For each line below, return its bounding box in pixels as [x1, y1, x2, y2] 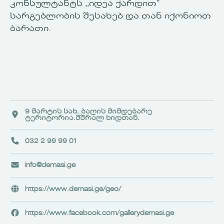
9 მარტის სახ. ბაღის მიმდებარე [25, 108, 152, 115]
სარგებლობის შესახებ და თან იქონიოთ [10, 12, 211, 20]
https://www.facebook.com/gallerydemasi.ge [25, 209, 174, 216]
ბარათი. [10, 24, 50, 33]
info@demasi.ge [25, 161, 75, 168]
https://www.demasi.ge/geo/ [25, 185, 121, 192]
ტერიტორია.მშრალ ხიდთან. [25, 114, 139, 121]
